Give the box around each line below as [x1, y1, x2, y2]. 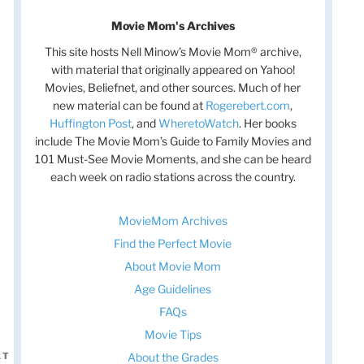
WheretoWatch [158, 116, 239, 131]
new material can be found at [53, 98, 206, 113]
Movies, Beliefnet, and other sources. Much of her [45, 80, 301, 95]
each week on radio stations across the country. [50, 170, 296, 184]
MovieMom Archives [118, 213, 227, 227]
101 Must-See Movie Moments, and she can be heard [34, 152, 311, 167]
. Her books [238, 116, 297, 131]
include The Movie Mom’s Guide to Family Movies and [34, 134, 311, 149]
